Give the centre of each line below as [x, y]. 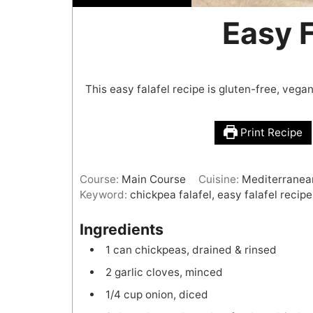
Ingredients [121, 230]
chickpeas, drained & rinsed [205, 250]
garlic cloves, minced [168, 272]
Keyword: [104, 194]
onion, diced [176, 295]
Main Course [153, 179]
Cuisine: [220, 179]
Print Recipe [270, 132]
